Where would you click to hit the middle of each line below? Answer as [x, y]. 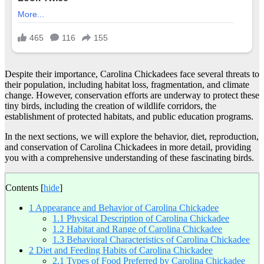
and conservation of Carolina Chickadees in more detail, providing [128, 147]
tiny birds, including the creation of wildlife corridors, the [110, 106]
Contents [22, 188]
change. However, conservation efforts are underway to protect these [132, 95]
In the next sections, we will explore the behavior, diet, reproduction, [132, 137]
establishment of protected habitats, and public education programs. [129, 117]
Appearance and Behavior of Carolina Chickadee [126, 208]
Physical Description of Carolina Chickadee [147, 219]
